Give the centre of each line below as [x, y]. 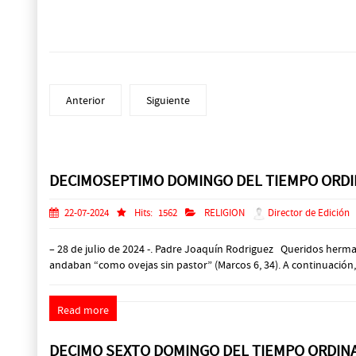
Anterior [85, 101]
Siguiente [168, 101]
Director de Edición [308, 213]
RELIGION [224, 213]
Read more [83, 310]
